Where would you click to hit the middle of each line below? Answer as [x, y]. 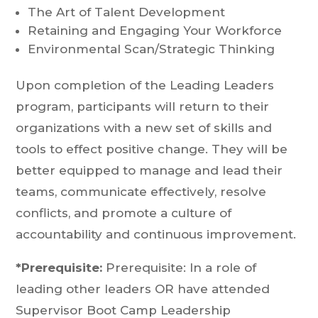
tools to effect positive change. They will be [152, 149]
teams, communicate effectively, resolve [141, 192]
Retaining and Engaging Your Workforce [155, 31]
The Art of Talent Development [127, 12]
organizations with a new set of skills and [144, 128]
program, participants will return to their [143, 106]
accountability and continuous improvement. [156, 234]
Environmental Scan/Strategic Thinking [152, 49]
